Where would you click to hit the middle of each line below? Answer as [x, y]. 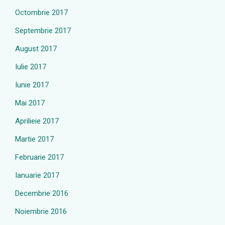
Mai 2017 [30, 103]
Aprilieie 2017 [37, 121]
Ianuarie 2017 [37, 175]
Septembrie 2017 [43, 31]
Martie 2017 [34, 139]
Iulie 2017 [31, 67]
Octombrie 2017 [41, 13]
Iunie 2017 [32, 85]
